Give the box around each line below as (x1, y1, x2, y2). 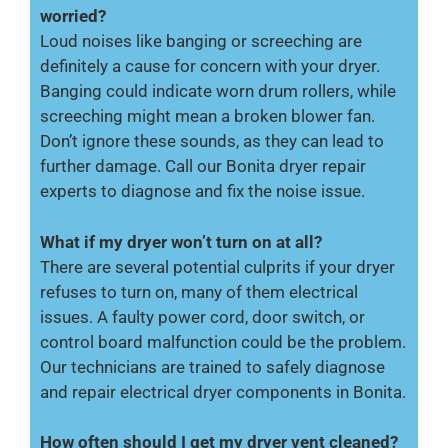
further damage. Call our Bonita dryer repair (40, 156, 366, 176)
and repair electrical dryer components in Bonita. (40, 381, 406, 402)
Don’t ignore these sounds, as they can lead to (40, 131, 384, 151)
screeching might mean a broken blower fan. (40, 106, 375, 126)
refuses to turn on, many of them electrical (40, 281, 358, 302)
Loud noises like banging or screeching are (40, 31, 362, 51)
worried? (40, 6, 106, 26)
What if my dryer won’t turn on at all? (40, 231, 322, 252)
